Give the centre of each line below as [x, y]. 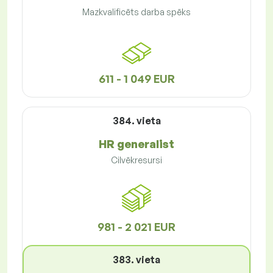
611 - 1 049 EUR [136, 79]
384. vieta [136, 121]
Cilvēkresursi [136, 160]
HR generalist [136, 144]
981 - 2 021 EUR [136, 227]
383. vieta [136, 260]
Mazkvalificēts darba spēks [136, 12]
